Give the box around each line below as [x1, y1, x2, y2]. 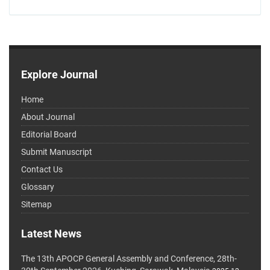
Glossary [21, 182, 54, 192]
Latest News [21, 227, 81, 240]
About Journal [21, 112, 75, 122]
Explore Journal [21, 68, 98, 81]
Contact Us [21, 165, 63, 175]
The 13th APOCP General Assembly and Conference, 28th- [21, 254, 237, 264]
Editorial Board [21, 130, 77, 140]
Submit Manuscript [21, 147, 92, 157]
